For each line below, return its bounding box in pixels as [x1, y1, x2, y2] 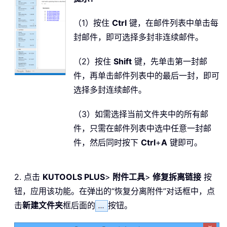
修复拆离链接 [150, 172, 201, 182]
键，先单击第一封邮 [132, 56, 207, 67]
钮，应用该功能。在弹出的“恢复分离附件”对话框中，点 [14, 186, 215, 197]
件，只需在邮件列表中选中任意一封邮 [73, 123, 211, 134]
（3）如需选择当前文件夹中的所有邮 [73, 109, 208, 120]
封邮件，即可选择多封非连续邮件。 [73, 32, 203, 43]
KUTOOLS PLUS [43, 172, 105, 182]
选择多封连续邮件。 [73, 85, 146, 95]
